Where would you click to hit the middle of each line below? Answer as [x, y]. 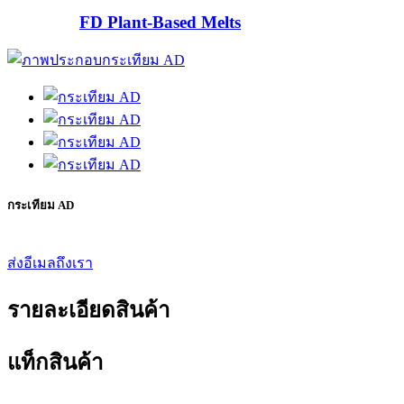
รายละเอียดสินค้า [88, 310]
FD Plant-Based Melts [160, 22]
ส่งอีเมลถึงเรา [50, 262]
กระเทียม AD [41, 206]
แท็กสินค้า [55, 363]
